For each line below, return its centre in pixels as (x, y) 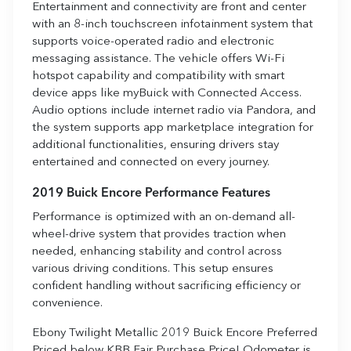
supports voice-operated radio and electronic (153, 42)
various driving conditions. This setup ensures (153, 269)
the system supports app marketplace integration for (173, 128)
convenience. (67, 303)
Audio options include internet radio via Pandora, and (174, 110)
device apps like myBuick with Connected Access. (167, 93)
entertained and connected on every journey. (151, 162)
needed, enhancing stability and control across (157, 251)
